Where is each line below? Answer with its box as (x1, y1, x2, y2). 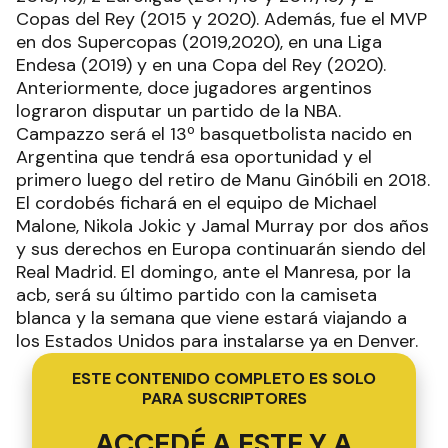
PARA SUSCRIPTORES (141, 387, 307, 409)
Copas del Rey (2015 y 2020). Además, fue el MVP (16, 6, 427, 31)
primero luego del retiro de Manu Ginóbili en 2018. (16, 167, 430, 192)
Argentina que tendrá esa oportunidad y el (16, 144, 372, 169)
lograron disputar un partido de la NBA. (16, 98, 341, 123)
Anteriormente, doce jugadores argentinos (16, 75, 372, 100)
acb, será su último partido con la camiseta (16, 282, 377, 307)
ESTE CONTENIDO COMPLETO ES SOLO (72, 367, 376, 389)
